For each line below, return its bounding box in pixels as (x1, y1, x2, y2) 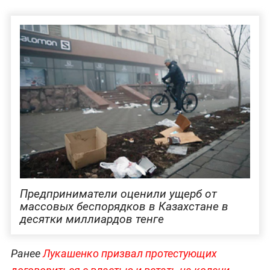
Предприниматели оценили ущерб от (19, 186, 217, 201)
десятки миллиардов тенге (19, 212, 164, 226)
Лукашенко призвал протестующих (42, 246, 217, 260)
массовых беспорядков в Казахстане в (19, 199, 228, 213)
